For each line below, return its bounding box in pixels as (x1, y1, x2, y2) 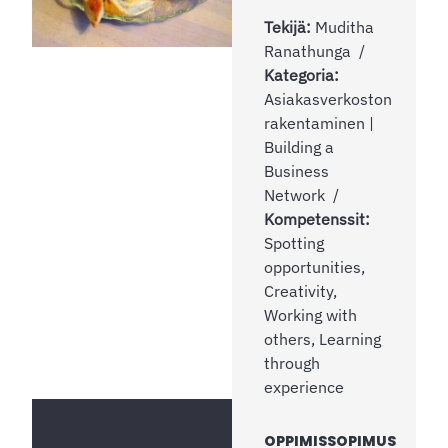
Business (264, 160, 329, 181)
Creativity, (264, 280, 337, 301)
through (264, 352, 320, 373)
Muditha (315, 16, 374, 37)
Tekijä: (264, 16, 315, 37)
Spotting (264, 232, 324, 253)
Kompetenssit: (264, 208, 370, 229)
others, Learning (264, 328, 381, 349)
